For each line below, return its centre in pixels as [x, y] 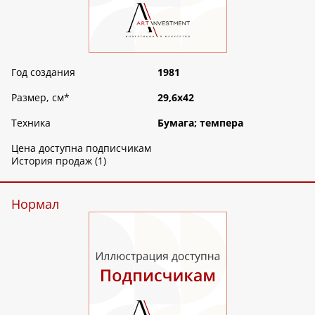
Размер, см [38, 97]
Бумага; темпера [200, 122]
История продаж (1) [59, 160]
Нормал [35, 204]
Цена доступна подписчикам [81, 148]
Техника [31, 122]
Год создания [43, 72]
